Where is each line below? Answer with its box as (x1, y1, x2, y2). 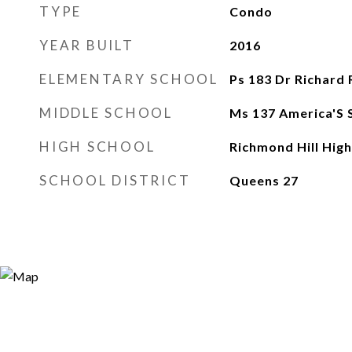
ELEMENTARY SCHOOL (39, 71, 218, 87)
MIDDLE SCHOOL (39, 104, 173, 121)
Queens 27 (229, 173, 299, 188)
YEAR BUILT (39, 37, 134, 53)
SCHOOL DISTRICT (39, 172, 191, 189)
